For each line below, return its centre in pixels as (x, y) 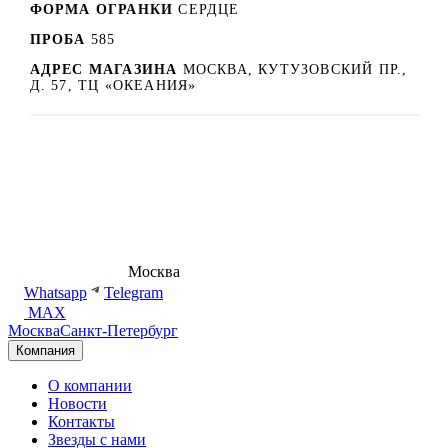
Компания (45, 351)
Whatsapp (55, 293)
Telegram (133, 293)
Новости (77, 404)
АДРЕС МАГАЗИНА (106, 70)
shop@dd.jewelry (238, 272)
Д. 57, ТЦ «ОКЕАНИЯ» (113, 86)
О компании (90, 386)
